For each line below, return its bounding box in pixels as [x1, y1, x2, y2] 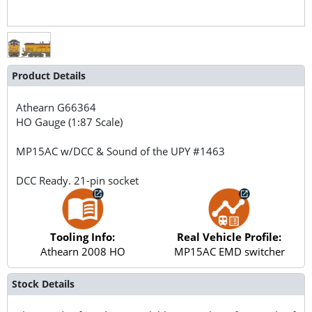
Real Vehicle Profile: [177, 229, 282, 244]
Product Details [11, 68, 86, 82]
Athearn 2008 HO [40, 244, 125, 258]
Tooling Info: [50, 229, 116, 244]
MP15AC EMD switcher [173, 244, 285, 258]
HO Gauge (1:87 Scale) [16, 114, 123, 129]
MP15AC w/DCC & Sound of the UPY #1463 [16, 143, 226, 158]
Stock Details [11, 277, 75, 291]
